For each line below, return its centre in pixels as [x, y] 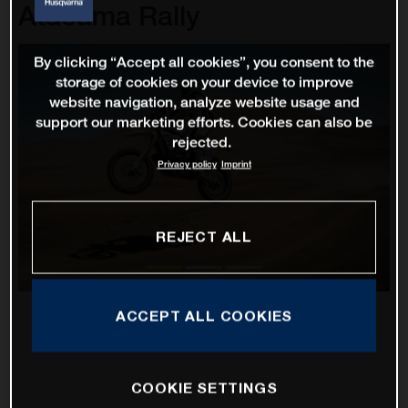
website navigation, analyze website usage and [204, 102]
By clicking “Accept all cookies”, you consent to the [204, 62]
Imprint [236, 164]
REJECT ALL [204, 236]
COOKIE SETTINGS [204, 388]
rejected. [202, 142]
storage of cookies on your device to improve [204, 82]
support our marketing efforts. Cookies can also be [204, 122]
